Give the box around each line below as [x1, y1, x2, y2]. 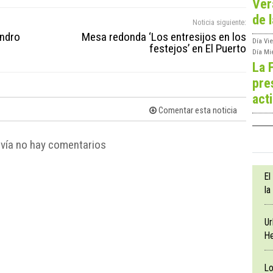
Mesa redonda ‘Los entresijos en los [82, 29, 246, 44]
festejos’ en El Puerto [149, 41, 246, 55]
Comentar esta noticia [157, 105, 237, 116]
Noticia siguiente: [193, 17, 246, 27]
